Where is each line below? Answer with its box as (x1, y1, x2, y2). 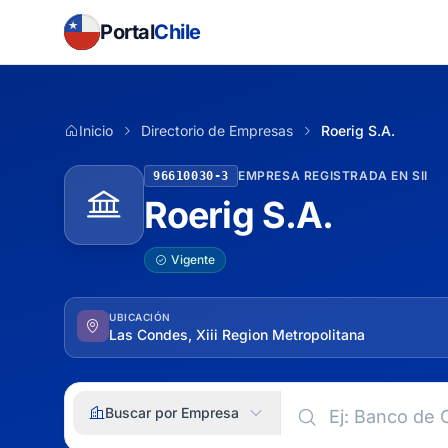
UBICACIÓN (109, 311, 171, 323)
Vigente (171, 252, 215, 267)
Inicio (79, 122, 113, 139)
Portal (100, 20, 154, 44)
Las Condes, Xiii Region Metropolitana (109, 326, 365, 343)
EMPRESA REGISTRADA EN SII (238, 168, 428, 183)
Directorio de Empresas (141, 122, 293, 139)
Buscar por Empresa (105, 404, 239, 421)
